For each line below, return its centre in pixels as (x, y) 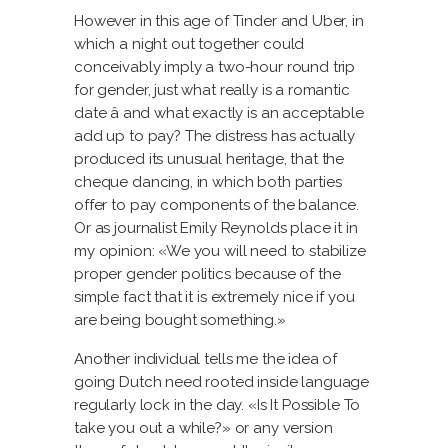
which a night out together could (189, 44)
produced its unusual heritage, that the (209, 159)
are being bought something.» (180, 320)
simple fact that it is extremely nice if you (214, 297)
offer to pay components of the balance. (217, 205)
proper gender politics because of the (207, 274)
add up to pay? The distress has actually (215, 136)
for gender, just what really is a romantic (212, 90)
